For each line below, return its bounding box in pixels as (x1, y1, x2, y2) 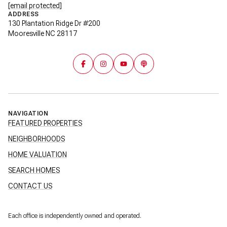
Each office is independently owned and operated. (8, 212, 141, 219)
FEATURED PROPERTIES (8, 119, 82, 127)
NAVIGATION (8, 109, 48, 117)
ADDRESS (8, 10, 39, 18)
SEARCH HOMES (8, 166, 60, 174)
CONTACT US (8, 181, 52, 190)
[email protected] (8, 1, 62, 10)
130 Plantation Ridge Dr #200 (8, 19, 100, 27)
